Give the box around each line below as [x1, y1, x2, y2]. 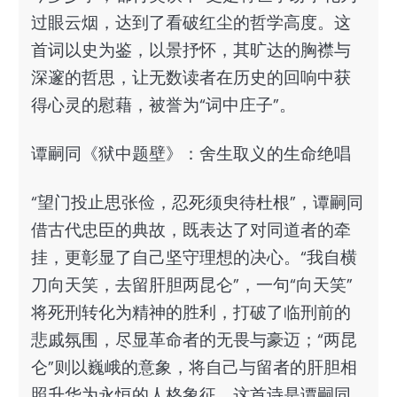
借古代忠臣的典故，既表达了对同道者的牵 [31, 218, 351, 241]
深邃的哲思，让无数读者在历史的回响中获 [31, 66, 351, 89]
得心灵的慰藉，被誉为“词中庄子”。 [31, 93, 296, 116]
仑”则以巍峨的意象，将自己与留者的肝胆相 [31, 355, 357, 378]
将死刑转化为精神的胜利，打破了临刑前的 [31, 300, 351, 323]
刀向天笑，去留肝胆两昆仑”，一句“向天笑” [31, 273, 353, 296]
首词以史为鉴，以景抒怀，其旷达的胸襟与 [31, 38, 351, 61]
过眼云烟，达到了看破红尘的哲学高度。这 [31, 11, 351, 34]
